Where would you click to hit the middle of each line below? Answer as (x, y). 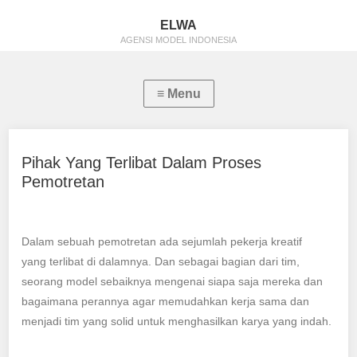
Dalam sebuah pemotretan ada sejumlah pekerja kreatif (162, 241)
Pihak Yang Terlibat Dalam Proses (142, 163)
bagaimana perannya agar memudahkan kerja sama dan (166, 301)
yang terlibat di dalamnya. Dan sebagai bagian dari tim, (161, 261)
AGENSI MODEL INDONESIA (178, 40)
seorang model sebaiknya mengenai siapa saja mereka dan (173, 281)
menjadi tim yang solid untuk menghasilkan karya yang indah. (177, 321)
